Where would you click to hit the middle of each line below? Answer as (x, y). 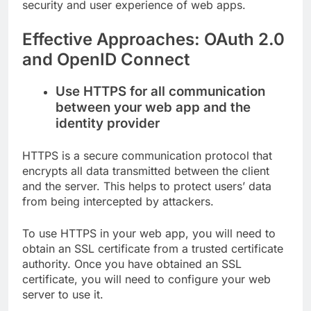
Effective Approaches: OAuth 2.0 (153, 39)
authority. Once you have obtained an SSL (132, 263)
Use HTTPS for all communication (160, 91)
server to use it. (63, 294)
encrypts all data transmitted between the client (146, 170)
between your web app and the (153, 107)
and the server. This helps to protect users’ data (147, 186)
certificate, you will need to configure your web (146, 279)
